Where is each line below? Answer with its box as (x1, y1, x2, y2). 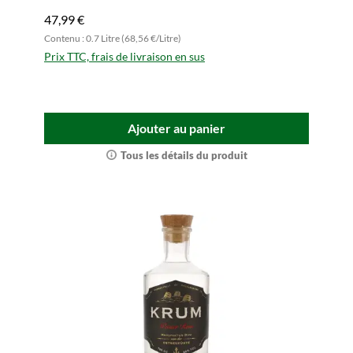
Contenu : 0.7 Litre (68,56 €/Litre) (44, 32, 181, 44)
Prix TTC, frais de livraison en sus (44, 50, 205, 63)
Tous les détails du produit (120, 149, 247, 162)
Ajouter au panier (128, 121, 225, 136)
